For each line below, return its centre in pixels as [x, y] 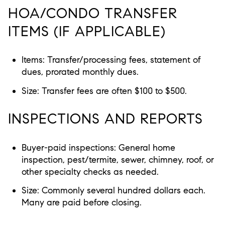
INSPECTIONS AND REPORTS [105, 119]
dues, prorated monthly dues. [80, 72]
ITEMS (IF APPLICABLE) [87, 31]
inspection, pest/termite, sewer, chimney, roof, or [118, 160]
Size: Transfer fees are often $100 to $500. [104, 91]
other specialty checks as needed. [90, 172]
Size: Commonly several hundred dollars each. [113, 191]
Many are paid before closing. [81, 203]
